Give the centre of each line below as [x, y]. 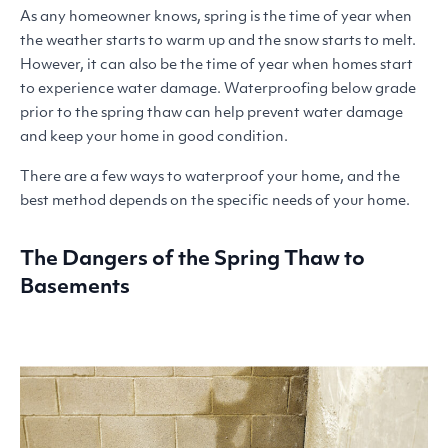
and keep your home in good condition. [155, 138]
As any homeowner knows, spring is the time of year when [216, 18]
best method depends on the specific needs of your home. [216, 202]
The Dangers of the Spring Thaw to [192, 260]
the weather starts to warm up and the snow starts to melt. [218, 42]
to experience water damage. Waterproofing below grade [218, 90]
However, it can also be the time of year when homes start [216, 66]
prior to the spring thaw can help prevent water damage [211, 114]
